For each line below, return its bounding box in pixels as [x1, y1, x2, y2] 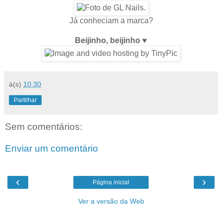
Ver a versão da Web [78, 197, 144, 206]
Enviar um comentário [5, 143, 98, 154]
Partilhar [14, 97, 37, 104]
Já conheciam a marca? [69, 16, 153, 25]
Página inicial [93, 179, 129, 186]
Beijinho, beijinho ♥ [75, 36, 147, 45]
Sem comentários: [5, 121, 82, 132]
